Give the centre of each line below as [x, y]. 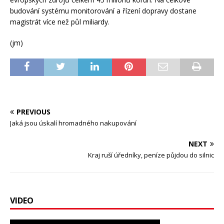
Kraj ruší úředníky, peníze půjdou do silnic [151, 155]
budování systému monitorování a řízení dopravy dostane [103, 11]
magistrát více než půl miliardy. [60, 22]
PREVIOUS [33, 112]
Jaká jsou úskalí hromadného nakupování [73, 123]
